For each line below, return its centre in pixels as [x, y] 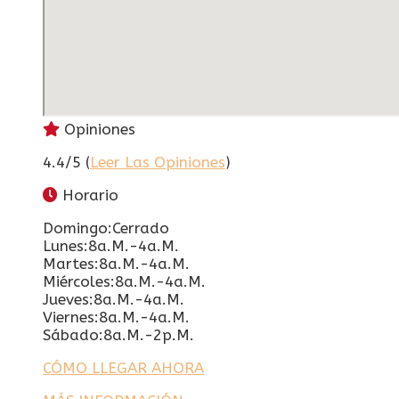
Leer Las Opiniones [158, 162]
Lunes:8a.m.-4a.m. [111, 245]
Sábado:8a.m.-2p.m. [118, 334]
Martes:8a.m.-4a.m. [116, 263]
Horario [88, 195]
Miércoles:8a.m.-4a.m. [124, 281]
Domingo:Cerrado [106, 228]
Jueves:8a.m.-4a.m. [114, 299]
